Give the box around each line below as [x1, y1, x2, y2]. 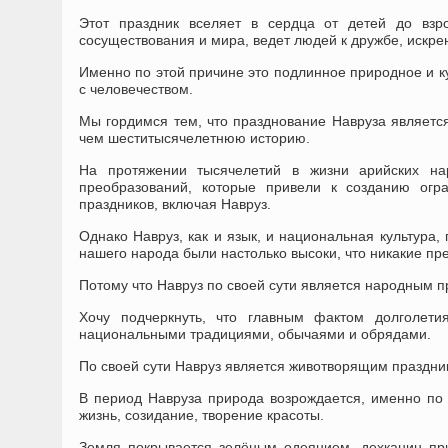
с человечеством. [79, 81, 193, 97]
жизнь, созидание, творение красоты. [79, 407, 324, 423]
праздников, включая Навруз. [79, 196, 271, 212]
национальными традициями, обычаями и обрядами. [79, 326, 431, 342]
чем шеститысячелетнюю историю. [79, 130, 310, 146]
